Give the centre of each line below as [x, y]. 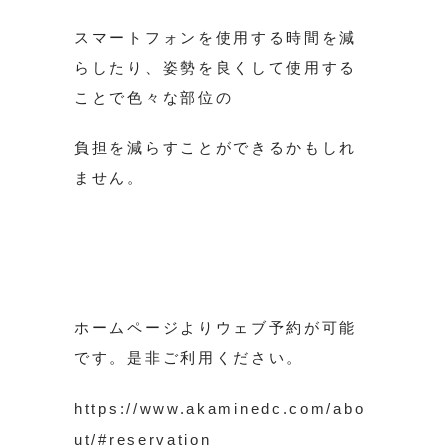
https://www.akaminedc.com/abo [220, 409]
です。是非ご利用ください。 [189, 358]
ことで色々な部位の [154, 98]
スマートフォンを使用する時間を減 [216, 38]
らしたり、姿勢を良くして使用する [216, 68]
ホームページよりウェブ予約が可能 [216, 328]
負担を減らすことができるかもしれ [216, 148]
